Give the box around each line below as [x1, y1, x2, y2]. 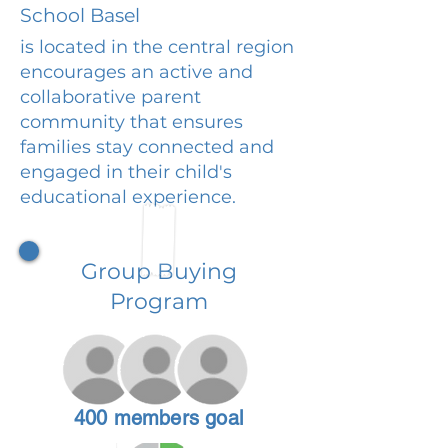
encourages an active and [20, 60, 253, 83]
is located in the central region [20, 35, 294, 58]
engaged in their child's [20, 160, 232, 183]
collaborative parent [20, 85, 201, 108]
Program [110, 287, 208, 315]
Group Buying [81, 257, 237, 285]
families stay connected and [20, 135, 274, 158]
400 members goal [73, 405, 244, 430]
